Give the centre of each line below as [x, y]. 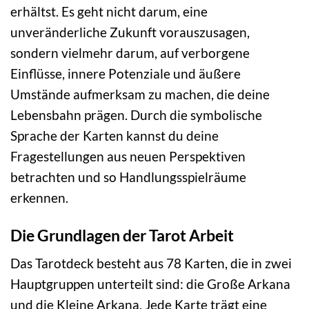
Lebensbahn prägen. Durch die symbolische [136, 114]
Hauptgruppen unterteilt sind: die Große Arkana [150, 284]
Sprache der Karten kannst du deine [114, 135]
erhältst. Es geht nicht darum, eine [109, 11]
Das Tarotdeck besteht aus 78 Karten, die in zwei [151, 263]
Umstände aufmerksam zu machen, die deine [140, 94]
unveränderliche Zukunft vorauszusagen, [130, 32]
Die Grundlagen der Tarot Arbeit [122, 235]
